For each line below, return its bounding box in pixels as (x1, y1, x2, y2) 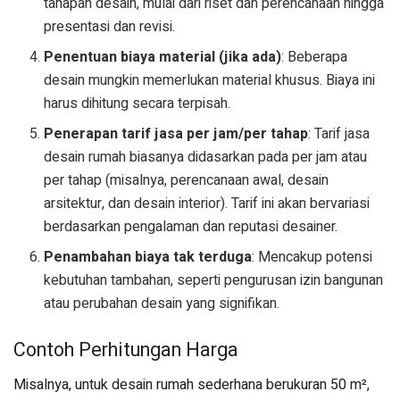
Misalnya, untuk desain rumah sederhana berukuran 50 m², (13, 374, 370, 396)
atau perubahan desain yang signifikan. (44, 293, 280, 315)
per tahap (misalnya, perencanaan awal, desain (44, 170, 329, 192)
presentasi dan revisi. (44, 16, 176, 38)
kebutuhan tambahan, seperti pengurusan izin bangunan (44, 270, 384, 292)
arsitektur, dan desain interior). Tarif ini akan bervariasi (44, 193, 371, 215)
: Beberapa (281, 46, 348, 69)
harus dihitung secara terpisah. (44, 93, 231, 115)
